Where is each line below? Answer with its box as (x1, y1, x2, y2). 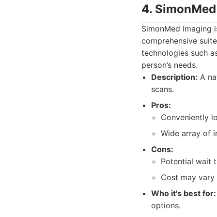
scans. (151, 84, 174, 94)
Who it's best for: (151, 188, 216, 198)
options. (151, 201, 181, 210)
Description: (151, 72, 198, 82)
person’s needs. (141, 60, 198, 70)
